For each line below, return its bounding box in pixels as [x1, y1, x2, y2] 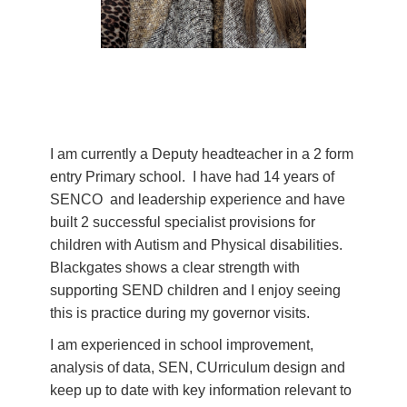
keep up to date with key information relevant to [50, 382, 352, 399]
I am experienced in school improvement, [50, 337, 313, 353]
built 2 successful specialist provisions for [50, 214, 315, 231]
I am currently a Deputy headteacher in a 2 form [50, 146, 353, 163]
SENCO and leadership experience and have [50, 192, 345, 208]
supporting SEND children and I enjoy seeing [50, 283, 341, 299]
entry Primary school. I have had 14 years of [50, 169, 334, 185]
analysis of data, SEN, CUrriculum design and [50, 360, 345, 376]
